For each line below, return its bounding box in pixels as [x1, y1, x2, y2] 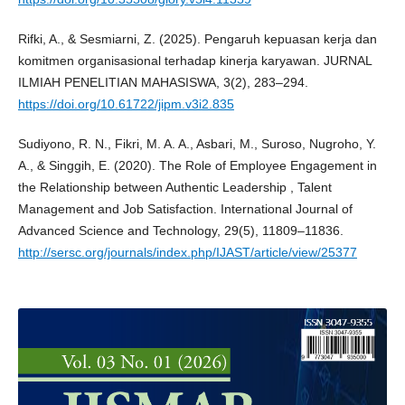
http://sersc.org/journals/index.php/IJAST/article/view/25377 [17, 245, 357, 260]
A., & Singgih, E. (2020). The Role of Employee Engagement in [17, 158, 377, 174]
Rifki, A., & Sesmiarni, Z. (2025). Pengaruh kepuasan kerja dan [17, 32, 377, 47]
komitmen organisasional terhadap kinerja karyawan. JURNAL [17, 53, 372, 69]
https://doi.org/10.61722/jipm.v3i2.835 [17, 97, 234, 112]
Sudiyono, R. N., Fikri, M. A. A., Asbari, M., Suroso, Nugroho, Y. [17, 137, 376, 152]
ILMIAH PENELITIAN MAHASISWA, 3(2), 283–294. [17, 75, 308, 90]
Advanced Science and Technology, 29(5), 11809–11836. [17, 223, 344, 239]
